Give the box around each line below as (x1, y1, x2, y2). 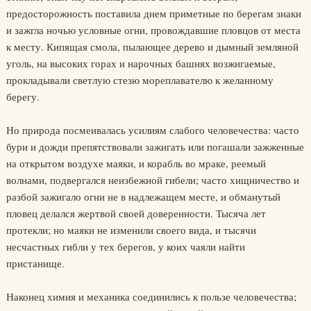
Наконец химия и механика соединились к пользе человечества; (6, 289, 296, 304)
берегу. (6, 90, 40, 104)
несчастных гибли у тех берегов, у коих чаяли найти (6, 239, 245, 254)
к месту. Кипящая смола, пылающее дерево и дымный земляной (6, 40, 299, 54)
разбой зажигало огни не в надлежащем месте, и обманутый (6, 190, 280, 204)
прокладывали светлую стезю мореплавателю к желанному (6, 73, 274, 87)
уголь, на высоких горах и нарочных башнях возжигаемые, (6, 56, 276, 71)
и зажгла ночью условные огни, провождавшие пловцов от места (6, 23, 301, 37)
